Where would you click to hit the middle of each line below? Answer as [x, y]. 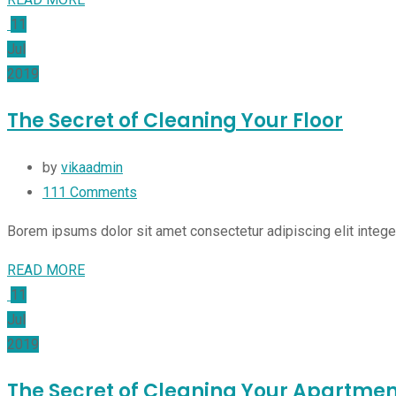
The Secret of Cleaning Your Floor [175, 121]
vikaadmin [92, 168]
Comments [102, 193]
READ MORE [46, 270]
